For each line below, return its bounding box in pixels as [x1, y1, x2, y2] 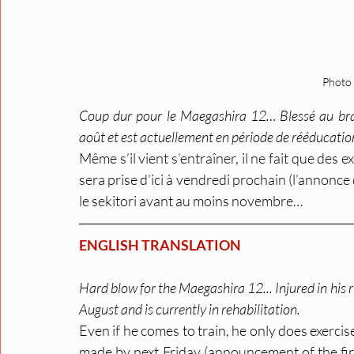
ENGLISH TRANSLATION [79, 236, 241, 254]
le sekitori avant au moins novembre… [79, 192, 303, 209]
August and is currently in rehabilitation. [79, 300, 300, 318]
